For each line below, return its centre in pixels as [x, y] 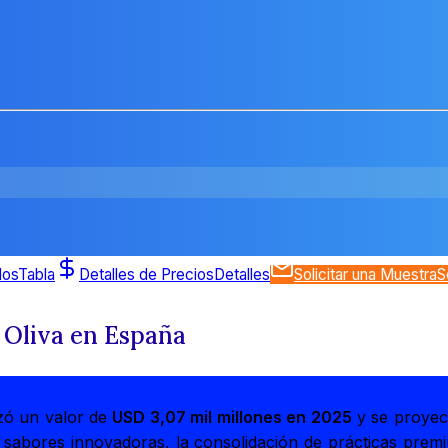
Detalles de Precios [146, 274]
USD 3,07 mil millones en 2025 [232, 417]
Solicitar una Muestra [365, 274]
